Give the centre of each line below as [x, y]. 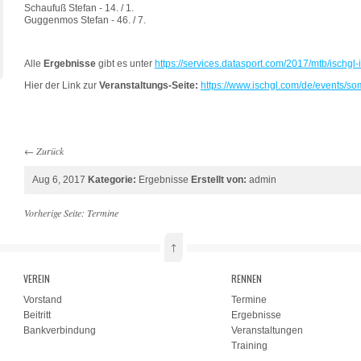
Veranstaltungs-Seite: [148, 85]
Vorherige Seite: [55, 212]
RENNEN [247, 278]
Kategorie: [112, 179]
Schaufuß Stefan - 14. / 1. [79, 8]
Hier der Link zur [61, 85]
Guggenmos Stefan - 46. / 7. [85, 20]
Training [250, 345]
